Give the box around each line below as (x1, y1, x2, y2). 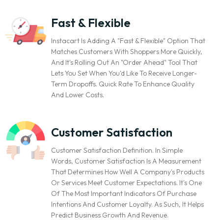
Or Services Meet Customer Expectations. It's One (51, 178, 202, 187)
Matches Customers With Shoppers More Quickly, (51, 47, 202, 56)
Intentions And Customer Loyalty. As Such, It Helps (51, 199, 204, 209)
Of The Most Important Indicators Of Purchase (51, 189, 196, 198)
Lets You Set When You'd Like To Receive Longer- (51, 68, 197, 78)
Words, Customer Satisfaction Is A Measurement (51, 156, 201, 165)
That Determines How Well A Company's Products (51, 167, 204, 176)
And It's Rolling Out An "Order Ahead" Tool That (51, 57, 197, 67)
